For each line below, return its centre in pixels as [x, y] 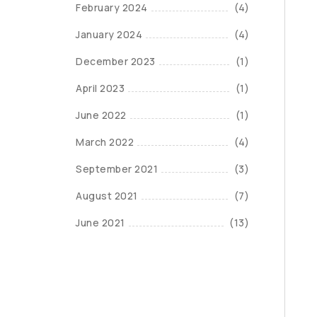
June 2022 [101, 115]
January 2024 [109, 34]
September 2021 [117, 169]
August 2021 [107, 196]
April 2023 [100, 88]
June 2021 [100, 223]
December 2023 [116, 61]
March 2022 [105, 142]
